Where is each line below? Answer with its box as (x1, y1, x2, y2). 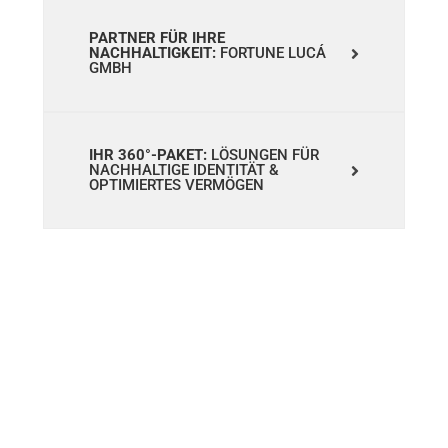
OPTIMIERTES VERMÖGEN (88, 176, 264, 195)
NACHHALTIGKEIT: (88, 44, 216, 63)
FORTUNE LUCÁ (215, 44, 326, 63)
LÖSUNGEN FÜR (206, 146, 319, 165)
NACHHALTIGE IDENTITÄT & (88, 161, 279, 180)
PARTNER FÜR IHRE (88, 29, 225, 48)
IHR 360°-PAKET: (88, 146, 207, 165)
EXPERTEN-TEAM (99, 335, 349, 374)
